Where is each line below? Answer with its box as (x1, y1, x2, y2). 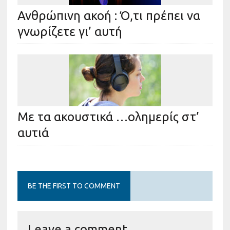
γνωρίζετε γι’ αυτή (17, 24, 122, 39)
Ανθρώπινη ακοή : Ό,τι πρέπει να (17, 8, 200, 23)
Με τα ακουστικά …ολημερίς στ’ (17, 109, 199, 124)
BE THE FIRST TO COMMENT (27, 181, 120, 190)
